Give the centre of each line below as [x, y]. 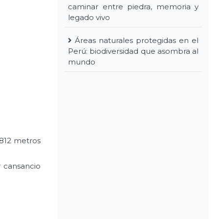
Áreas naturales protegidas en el [137, 40]
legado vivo [89, 17]
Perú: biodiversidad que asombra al [133, 51]
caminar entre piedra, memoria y [133, 6]
